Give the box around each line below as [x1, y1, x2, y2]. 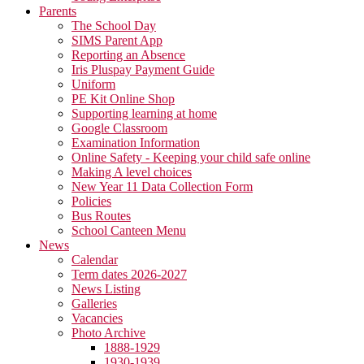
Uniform [71, 76, 115, 91]
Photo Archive [71, 325, 145, 340]
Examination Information [71, 135, 200, 149]
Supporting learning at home [71, 106, 217, 120]
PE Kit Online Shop [71, 91, 175, 106]
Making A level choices [71, 164, 192, 179]
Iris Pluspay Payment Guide [71, 62, 214, 76]
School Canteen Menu [71, 223, 186, 237]
